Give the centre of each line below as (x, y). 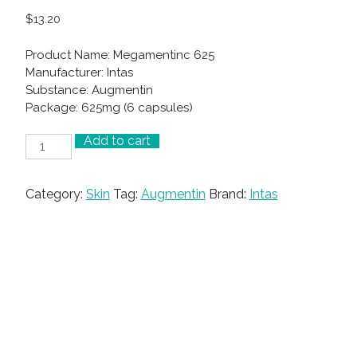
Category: (55, 194)
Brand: (229, 194)
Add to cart (117, 141)
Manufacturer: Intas (79, 72)
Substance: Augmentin (89, 90)
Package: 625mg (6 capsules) (109, 107)
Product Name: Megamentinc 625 (120, 55)
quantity (49, 181)
